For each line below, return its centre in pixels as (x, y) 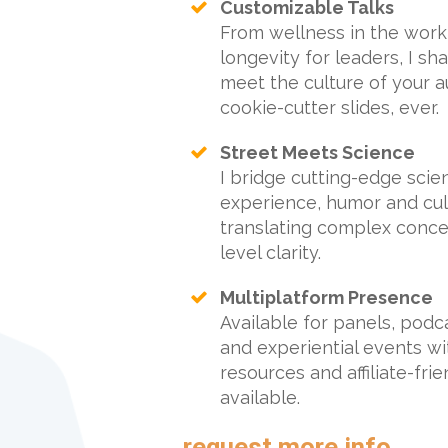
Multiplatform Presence (326, 297)
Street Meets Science (317, 152)
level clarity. (270, 252)
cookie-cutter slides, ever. (329, 107)
